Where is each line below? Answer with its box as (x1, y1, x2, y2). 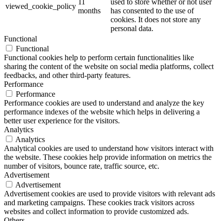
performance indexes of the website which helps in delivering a (4, 108, 200, 116)
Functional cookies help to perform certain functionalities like (4, 53, 194, 62)
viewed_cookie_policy (5, 2, 76, 11)
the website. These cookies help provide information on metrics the (4, 153, 212, 162)
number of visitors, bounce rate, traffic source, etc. (4, 162, 159, 171)
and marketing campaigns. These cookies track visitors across (4, 198, 194, 207)
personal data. (110, 24, 153, 33)
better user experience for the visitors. (4, 116, 120, 125)
